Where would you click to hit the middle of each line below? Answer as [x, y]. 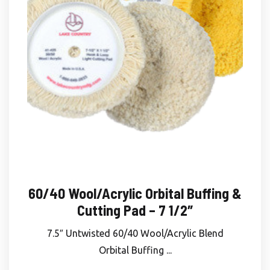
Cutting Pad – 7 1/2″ [135, 210]
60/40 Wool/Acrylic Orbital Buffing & [135, 193]
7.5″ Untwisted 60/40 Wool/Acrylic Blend [135, 233]
